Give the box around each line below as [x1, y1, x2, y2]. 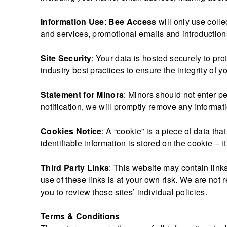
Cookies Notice [41, 125, 102, 137]
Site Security [41, 52, 92, 64]
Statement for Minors [41, 88, 124, 100]
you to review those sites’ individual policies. [41, 185, 208, 198]
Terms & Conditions [41, 210, 120, 222]
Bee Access [108, 15, 157, 27]
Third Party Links [41, 161, 109, 173]
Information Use [41, 15, 104, 27]
